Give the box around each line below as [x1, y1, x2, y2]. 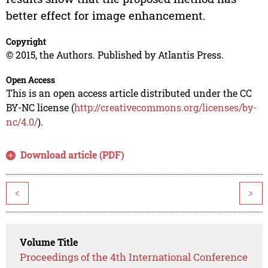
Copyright [5, 36, 46, 48]
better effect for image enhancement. [5, 8, 206, 23]
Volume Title [20, 236, 78, 249]
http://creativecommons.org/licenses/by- [74, 101, 257, 114]
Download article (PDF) [20, 148, 125, 162]
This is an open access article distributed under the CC [5, 87, 252, 100]
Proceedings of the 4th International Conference [20, 250, 248, 264]
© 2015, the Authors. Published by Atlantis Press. [5, 48, 224, 62]
